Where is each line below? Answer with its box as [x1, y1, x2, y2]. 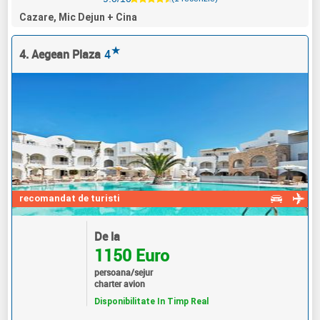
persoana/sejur [94, 266, 153, 278]
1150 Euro [94, 244, 169, 266]
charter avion [94, 277, 145, 289]
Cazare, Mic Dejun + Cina [19, 11, 138, 23]
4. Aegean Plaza [19, 46, 101, 62]
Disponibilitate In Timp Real [94, 296, 209, 306]
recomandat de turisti [19, 192, 121, 204]
